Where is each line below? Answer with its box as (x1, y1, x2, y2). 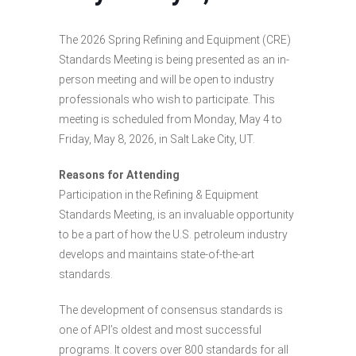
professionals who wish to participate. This (59, 92, 275, 106)
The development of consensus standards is (59, 303, 283, 316)
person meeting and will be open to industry (59, 72, 274, 86)
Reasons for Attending (59, 168, 180, 181)
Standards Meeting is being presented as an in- (59, 52, 289, 66)
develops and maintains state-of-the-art (59, 247, 254, 261)
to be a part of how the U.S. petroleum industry (59, 227, 288, 241)
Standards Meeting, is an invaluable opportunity (59, 207, 294, 221)
